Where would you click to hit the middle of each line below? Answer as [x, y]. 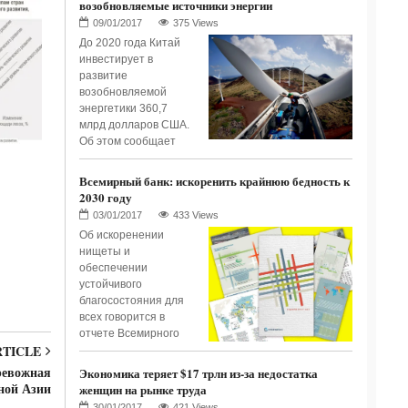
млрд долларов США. [134, 125]
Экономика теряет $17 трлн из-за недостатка [198, 373]
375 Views [195, 23]
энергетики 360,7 [123, 108]
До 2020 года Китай [129, 43]
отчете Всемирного [129, 333]
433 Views [195, 215]
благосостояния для [131, 301]
